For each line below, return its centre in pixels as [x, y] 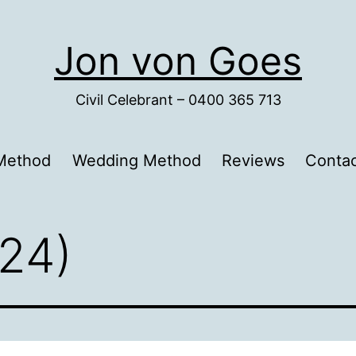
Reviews [253, 161]
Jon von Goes [178, 61]
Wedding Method [136, 161]
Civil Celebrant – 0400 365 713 [178, 100]
